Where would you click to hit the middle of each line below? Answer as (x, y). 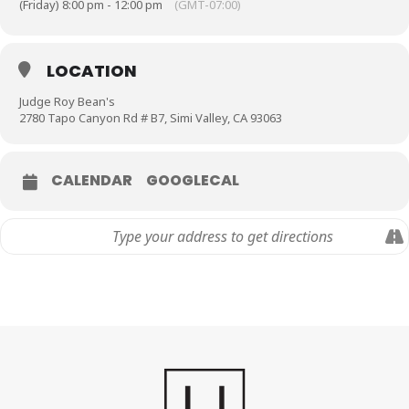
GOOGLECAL (193, 180)
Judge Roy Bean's (67, 101)
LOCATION (92, 71)
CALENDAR (92, 180)
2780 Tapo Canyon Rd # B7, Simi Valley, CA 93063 (151, 118)
